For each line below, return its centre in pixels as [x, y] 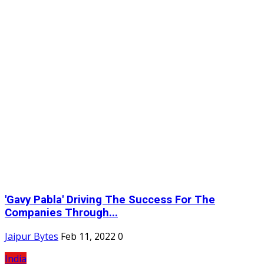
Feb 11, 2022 [88, 237]
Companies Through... [61, 212]
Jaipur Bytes [32, 237]
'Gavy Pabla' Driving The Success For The [110, 199]
